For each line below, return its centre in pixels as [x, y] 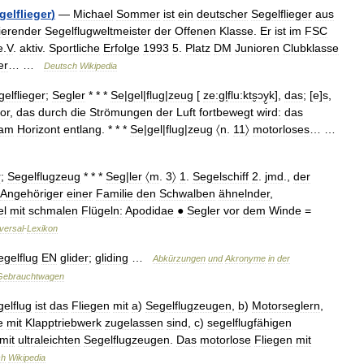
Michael [93, 14]
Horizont [39, 129]
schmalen [53, 210]
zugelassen [134, 323]
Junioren [257, 48]
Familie [115, 193]
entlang [82, 129]
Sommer [138, 14]
